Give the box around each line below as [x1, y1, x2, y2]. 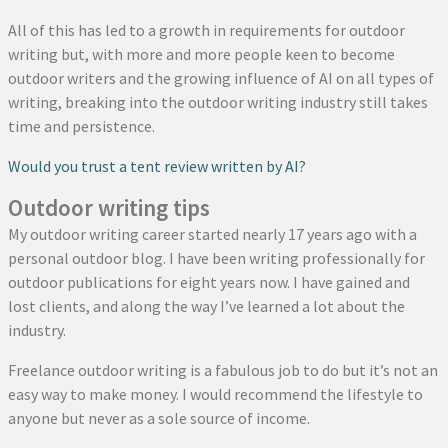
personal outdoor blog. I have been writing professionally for [8, 248, 425, 269]
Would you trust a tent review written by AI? [8, 156, 306, 177]
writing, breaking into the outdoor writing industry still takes [8, 92, 428, 113]
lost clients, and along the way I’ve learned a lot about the [8, 296, 405, 317]
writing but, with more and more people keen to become [8, 44, 395, 65]
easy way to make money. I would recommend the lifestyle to [8, 384, 423, 405]
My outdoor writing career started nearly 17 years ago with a [8, 224, 417, 245]
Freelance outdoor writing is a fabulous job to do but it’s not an [8, 360, 438, 381]
